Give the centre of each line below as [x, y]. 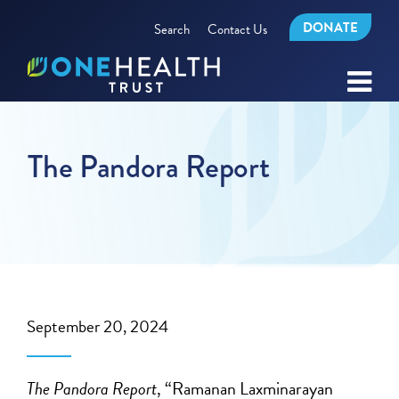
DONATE [330, 28]
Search [171, 29]
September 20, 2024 [98, 326]
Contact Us [237, 29]
